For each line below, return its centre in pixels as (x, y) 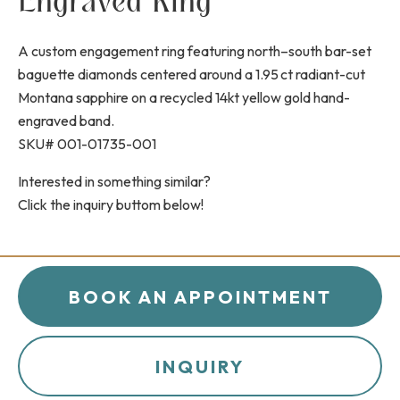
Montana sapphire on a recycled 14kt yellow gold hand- (184, 98)
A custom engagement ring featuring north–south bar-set (195, 51)
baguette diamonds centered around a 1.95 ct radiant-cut (192, 75)
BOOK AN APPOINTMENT (200, 296)
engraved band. (66, 121)
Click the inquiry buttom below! (111, 205)
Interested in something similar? (114, 182)
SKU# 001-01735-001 (87, 144)
